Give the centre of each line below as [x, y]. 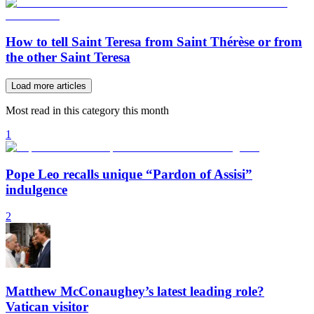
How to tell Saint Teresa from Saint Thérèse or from [154, 42]
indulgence [36, 189]
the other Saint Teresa [68, 57]
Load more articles [49, 86]
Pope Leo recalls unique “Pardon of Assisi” [129, 174]
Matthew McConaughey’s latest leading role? [135, 292]
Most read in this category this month [87, 110]
